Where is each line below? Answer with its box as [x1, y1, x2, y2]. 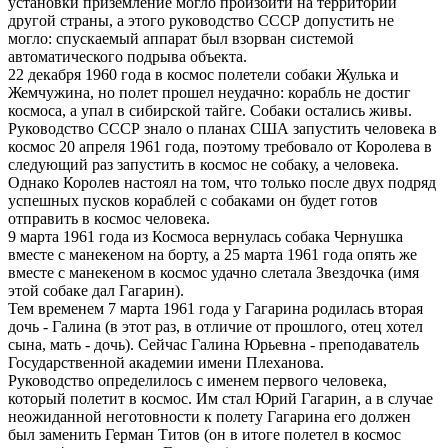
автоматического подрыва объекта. [8, 47, 247, 65]
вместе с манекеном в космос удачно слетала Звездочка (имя [8, 263, 419, 281]
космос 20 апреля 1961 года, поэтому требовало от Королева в [8, 137, 432, 155]
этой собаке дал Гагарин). [8, 281, 184, 299]
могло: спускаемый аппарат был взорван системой [8, 29, 354, 47]
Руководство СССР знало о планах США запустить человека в [8, 119, 437, 137]
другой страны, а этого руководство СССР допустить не [8, 11, 394, 29]
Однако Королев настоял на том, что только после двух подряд [8, 173, 436, 191]
